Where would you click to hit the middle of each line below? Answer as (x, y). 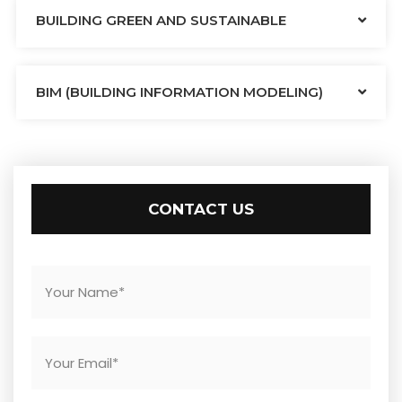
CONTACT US (201, 210)
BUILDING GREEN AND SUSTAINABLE (161, 21)
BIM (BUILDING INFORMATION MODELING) (179, 92)
